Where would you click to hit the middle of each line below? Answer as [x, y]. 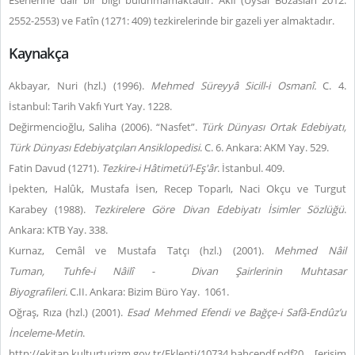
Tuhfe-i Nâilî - [117, 271]
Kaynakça [38, 53]
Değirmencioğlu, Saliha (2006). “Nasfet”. [105, 127]
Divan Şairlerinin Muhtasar [260, 271]
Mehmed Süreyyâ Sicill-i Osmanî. [237, 86]
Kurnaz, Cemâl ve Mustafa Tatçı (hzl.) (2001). [142, 250]
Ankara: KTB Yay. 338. [58, 230]
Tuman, [36, 271]
